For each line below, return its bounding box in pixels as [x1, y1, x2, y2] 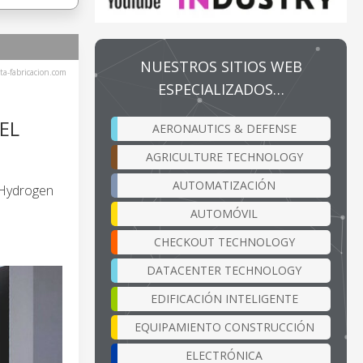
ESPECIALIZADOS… [157, 79, 284, 99]
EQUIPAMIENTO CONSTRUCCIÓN [134, 318, 314, 335]
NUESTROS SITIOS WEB [139, 56, 302, 76]
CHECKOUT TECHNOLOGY [153, 233, 295, 250]
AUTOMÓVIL [190, 205, 258, 221]
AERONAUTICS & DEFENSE [152, 120, 297, 136]
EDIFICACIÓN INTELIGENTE [150, 290, 298, 306]
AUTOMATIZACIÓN [173, 177, 275, 193]
